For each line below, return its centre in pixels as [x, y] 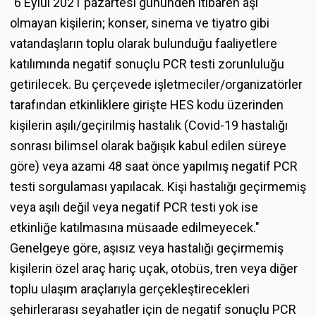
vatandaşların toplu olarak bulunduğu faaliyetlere [144, 43]
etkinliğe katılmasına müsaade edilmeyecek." [135, 227]
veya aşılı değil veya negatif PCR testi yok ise [134, 207]
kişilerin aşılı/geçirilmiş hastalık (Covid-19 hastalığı [149, 125]
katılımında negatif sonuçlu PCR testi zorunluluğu [147, 63]
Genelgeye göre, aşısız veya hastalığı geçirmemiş [147, 248]
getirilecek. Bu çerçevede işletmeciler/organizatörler [156, 84]
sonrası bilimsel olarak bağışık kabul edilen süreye [148, 145]
